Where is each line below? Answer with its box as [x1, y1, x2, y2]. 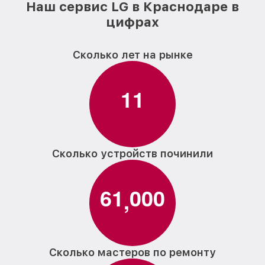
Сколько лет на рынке [72, 49, 193, 61]
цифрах [106, 14, 159, 30]
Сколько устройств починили [52, 147, 213, 160]
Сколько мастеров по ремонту [49, 246, 216, 258]
